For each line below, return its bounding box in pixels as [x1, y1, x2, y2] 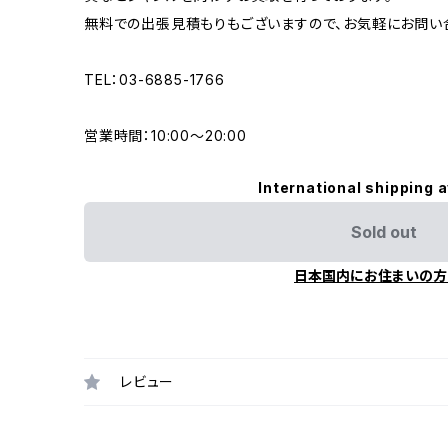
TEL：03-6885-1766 [84, 70, 225, 88]
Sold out [351, 221, 417, 242]
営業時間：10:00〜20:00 [84, 126, 247, 144]
